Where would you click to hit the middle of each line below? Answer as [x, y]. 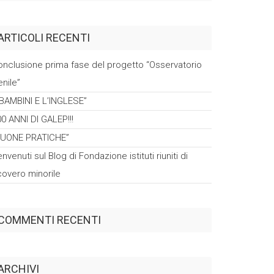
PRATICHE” [47, 138]
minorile [44, 174]
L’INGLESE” [65, 101]
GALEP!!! [57, 119]
